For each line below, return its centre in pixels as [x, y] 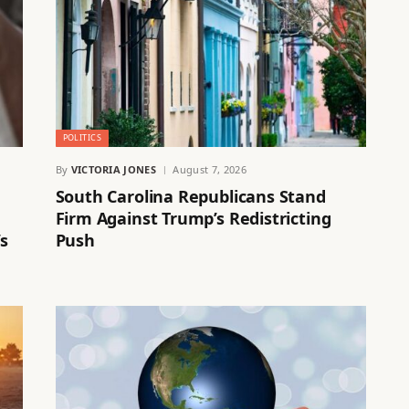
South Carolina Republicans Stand [190, 196]
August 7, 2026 [210, 169]
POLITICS [82, 137]
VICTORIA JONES [114, 169]
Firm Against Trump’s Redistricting [193, 218]
